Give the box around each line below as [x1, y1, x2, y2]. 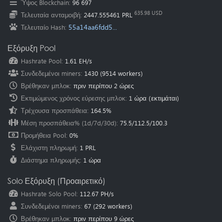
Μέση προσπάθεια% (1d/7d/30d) [21, 119, 116, 127]
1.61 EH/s [65, 57, 92, 65]
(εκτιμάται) [149, 95, 179, 102]
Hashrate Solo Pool [21, 190, 76, 198]
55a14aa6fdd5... [68, 23, 117, 32]
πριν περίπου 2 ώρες [73, 82, 134, 90]
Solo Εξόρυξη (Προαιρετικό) [7, 176, 106, 186]
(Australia [32, 3, 61, 11]
